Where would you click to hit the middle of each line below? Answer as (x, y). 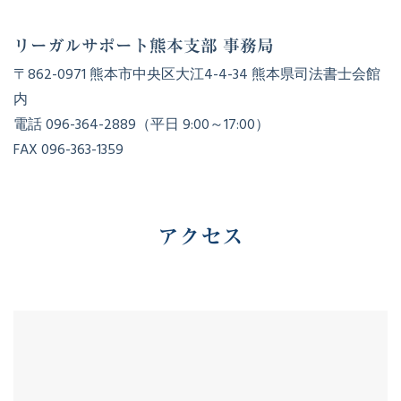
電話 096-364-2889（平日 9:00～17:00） (141, 124)
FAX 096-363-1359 (68, 149)
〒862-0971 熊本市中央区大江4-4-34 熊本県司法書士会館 (197, 74)
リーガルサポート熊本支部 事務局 (144, 46)
